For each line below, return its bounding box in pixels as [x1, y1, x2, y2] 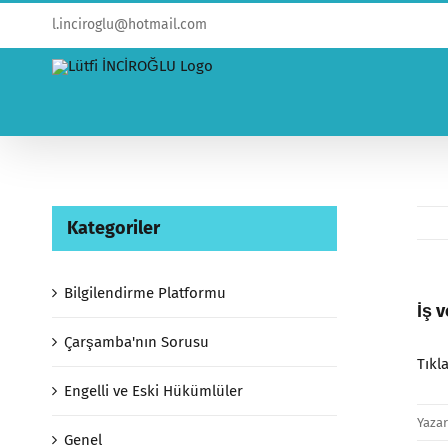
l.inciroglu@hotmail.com [52, 16, 207, 33]
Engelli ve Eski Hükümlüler [64, 382, 243, 400]
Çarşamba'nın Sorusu [64, 333, 209, 351]
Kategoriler [67, 217, 160, 239]
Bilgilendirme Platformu [64, 284, 226, 302]
